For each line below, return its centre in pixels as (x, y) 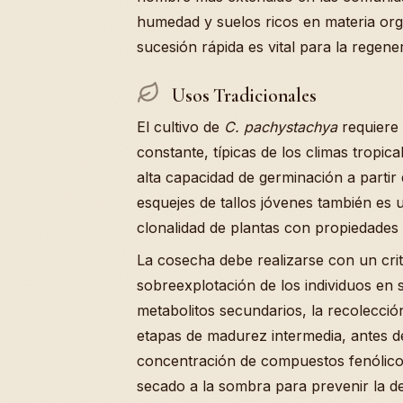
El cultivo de (180, 127)
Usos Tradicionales (242, 96)
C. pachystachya (281, 127)
